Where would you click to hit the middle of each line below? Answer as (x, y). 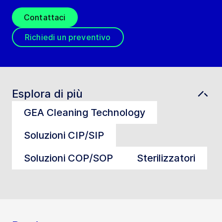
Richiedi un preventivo (68, 37)
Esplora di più (47, 94)
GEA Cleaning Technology (84, 112)
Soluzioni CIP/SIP (64, 135)
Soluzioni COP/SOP (68, 158)
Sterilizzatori (166, 158)
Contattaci (45, 18)
